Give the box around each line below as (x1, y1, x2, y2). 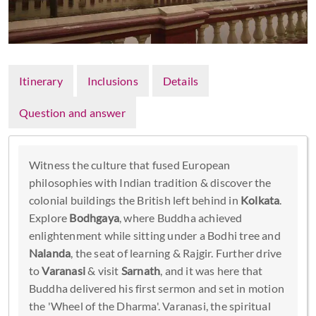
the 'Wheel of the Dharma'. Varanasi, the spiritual (28, 298, 271, 312)
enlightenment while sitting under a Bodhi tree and (28, 228, 281, 242)
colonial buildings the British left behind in (28, 193, 241, 207)
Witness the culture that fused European (28, 157, 231, 171)
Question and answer (19, 106, 126, 119)
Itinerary (19, 74, 63, 87)
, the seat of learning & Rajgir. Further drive (71, 245, 282, 260)
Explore (28, 210, 70, 224)
